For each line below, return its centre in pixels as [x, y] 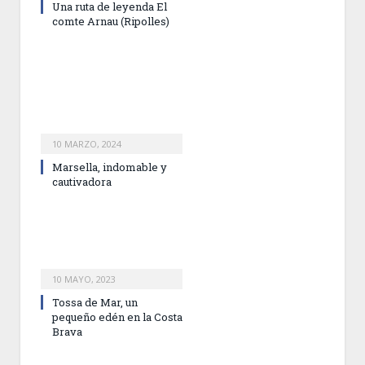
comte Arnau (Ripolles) [111, 22]
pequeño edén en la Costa [117, 317]
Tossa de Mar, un [95, 303]
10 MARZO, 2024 [87, 144]
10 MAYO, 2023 [84, 279]
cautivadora [82, 182]
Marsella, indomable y [110, 167]
